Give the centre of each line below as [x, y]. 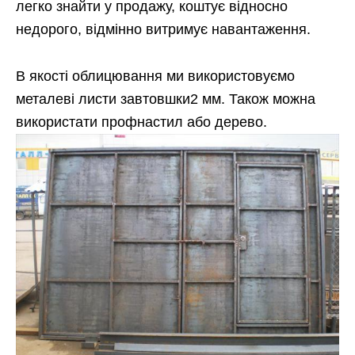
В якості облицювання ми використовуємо [155, 76]
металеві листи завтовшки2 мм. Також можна [166, 99]
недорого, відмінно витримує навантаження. [163, 30]
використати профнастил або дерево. [141, 122]
